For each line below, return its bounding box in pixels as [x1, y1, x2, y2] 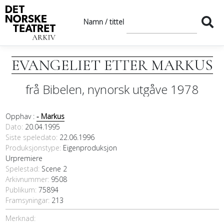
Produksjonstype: [5, 143, 63, 153]
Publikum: [5, 185, 38, 195]
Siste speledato [5, 132, 56, 142]
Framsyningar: [5, 195, 51, 205]
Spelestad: [5, 164, 41, 174]
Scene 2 [41, 164, 67, 174]
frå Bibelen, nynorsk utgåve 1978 [25, 81, 198, 98]
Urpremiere [5, 153, 42, 163]
